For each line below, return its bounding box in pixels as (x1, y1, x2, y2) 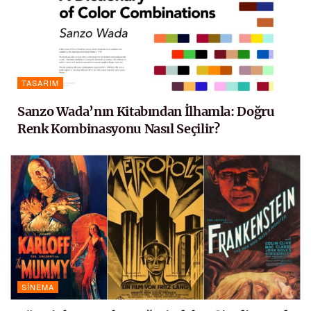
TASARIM (22, 77, 59, 89)
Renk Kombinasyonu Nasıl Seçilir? (17, 121, 220, 137)
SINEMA (22, 281, 54, 293)
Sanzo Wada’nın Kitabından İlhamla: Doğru (17, 103, 275, 120)
